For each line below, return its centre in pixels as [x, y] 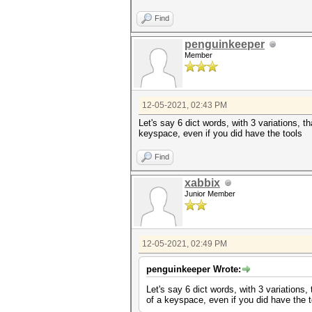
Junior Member [210, 194]
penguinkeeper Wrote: [194, 269]
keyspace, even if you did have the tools [220, 133]
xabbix [202, 183]
